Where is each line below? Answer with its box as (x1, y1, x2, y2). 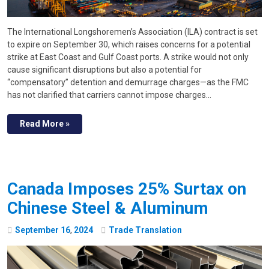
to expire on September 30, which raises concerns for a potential (7, 40, 250, 50)
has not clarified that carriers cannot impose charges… (7, 90, 211, 100)
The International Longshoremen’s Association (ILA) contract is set (7, 27, 258, 37)
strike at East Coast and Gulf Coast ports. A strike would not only (7, 52, 249, 62)
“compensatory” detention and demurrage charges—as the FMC (7, 77, 249, 88)
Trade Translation (109, 225, 182, 235)
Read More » (20, 119, 70, 129)
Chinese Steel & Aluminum (7, 198, 208, 219)
